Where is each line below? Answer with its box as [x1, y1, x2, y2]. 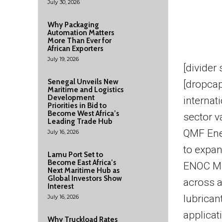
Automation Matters [48, 28, 114, 37]
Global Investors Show [48, 174, 122, 183]
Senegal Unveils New [48, 77, 118, 86]
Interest [48, 182, 74, 191]
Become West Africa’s [48, 109, 119, 118]
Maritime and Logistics [48, 85, 124, 94]
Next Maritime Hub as [48, 166, 120, 175]
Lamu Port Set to [48, 150, 103, 159]
